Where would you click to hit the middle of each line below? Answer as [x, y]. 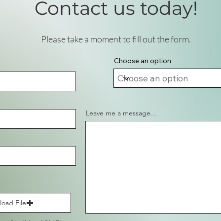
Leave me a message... [121, 113]
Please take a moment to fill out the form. [116, 39]
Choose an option [143, 61]
